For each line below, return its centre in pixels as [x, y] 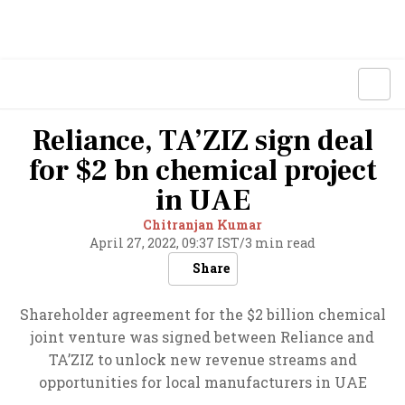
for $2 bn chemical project [202, 171]
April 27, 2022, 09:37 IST [165, 243]
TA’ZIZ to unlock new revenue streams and [202, 359]
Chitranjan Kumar [202, 225]
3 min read [280, 243]
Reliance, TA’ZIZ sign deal [202, 141]
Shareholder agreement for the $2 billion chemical [202, 314]
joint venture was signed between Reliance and [202, 337]
